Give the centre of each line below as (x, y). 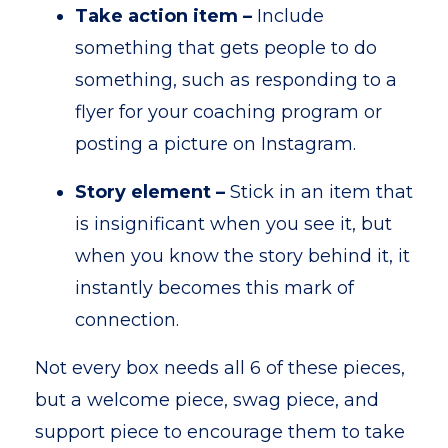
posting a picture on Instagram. (215, 144)
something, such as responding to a (236, 80)
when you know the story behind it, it (242, 256)
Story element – (152, 192)
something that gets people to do (226, 48)
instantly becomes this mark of (214, 288)
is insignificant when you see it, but (233, 224)
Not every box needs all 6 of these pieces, (220, 368)
